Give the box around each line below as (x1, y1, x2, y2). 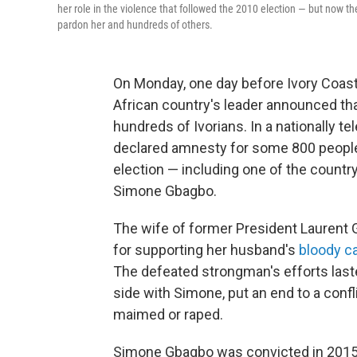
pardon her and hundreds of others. (57, 18, 213, 31)
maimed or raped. (113, 306, 223, 323)
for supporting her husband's (113, 241, 299, 258)
